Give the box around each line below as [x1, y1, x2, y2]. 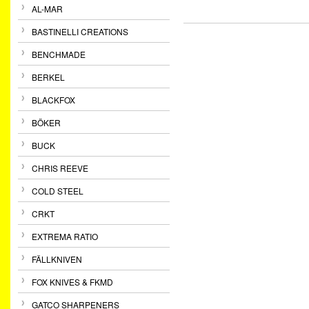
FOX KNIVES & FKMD [32, 276, 113, 288]
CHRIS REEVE [32, 162, 88, 174]
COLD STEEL [32, 185, 83, 197]
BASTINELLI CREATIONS [32, 26, 128, 37]
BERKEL [32, 71, 65, 83]
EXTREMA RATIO [32, 230, 98, 242]
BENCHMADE [32, 48, 86, 60]
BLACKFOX [32, 94, 75, 106]
